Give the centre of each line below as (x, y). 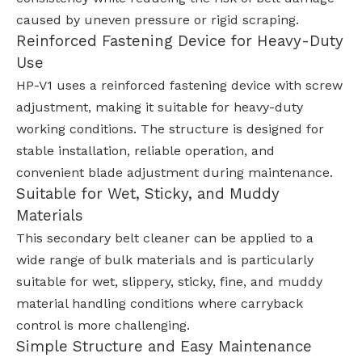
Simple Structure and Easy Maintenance (164, 347)
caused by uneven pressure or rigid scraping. (158, 20)
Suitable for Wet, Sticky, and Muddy (148, 194)
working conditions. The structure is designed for (170, 129)
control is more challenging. (103, 325)
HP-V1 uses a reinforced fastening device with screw (179, 85)
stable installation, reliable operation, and (145, 151)
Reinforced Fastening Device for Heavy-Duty (180, 41)
